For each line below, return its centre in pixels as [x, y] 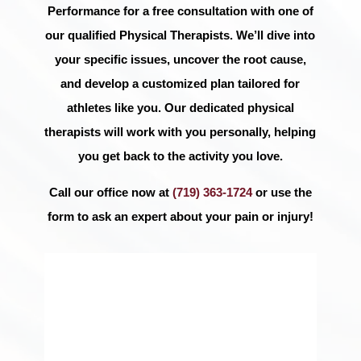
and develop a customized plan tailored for [180, 83]
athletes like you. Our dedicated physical [180, 107]
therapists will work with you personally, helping [180, 131]
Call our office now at [110, 192]
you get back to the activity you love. [180, 156]
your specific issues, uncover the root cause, [180, 59]
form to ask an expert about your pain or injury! [180, 216]
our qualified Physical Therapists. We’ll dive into [180, 35]
